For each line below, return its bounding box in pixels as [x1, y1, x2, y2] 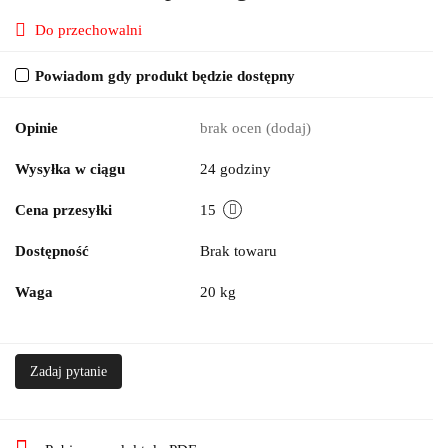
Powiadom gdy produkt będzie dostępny [35, 67, 295, 84]
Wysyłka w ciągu [15, 160, 125, 177]
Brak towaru [200, 242, 281, 259]
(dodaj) [266, 119, 311, 136]
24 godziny [200, 160, 271, 177]
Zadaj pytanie [30, 363, 107, 379]
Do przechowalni [35, 21, 142, 38]
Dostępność [15, 242, 89, 259]
